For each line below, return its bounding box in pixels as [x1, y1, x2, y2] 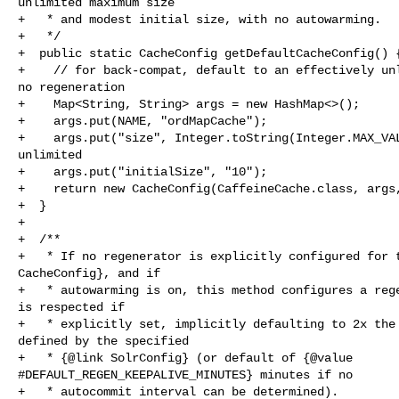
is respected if [18, 299, 125, 314]
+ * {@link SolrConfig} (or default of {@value [18, 350, 360, 365]
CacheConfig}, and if [18, 265, 160, 281]
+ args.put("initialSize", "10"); [18, 164, 267, 179]
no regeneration [18, 79, 125, 94]
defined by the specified [18, 333, 189, 348]
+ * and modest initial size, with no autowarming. [18, 12, 381, 27]
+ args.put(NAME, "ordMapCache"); [18, 113, 267, 128]
